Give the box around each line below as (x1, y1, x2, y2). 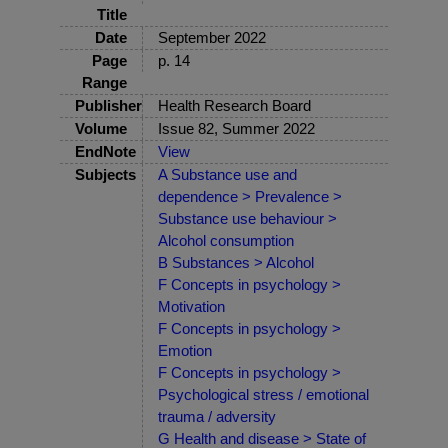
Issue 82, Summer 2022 (158, 119, 315, 137)
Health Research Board (158, 96, 311, 114)
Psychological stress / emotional (158, 385, 369, 403)
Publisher (75, 96, 142, 114)
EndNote (75, 142, 136, 160)
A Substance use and (158, 165, 297, 183)
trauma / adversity (158, 407, 276, 425)
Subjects (75, 165, 136, 183)
